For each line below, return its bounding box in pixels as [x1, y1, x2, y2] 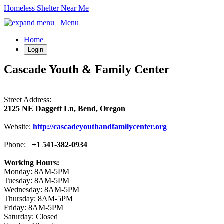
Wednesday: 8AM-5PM [4, 185, 79, 194]
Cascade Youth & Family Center [4, 63, 170, 76]
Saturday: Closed [4, 212, 58, 221]
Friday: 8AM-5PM [4, 203, 63, 212]
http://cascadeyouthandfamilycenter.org [33, 122, 167, 131]
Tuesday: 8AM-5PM [4, 176, 69, 185]
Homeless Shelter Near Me [4, 4, 89, 12]
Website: [4, 122, 33, 131]
